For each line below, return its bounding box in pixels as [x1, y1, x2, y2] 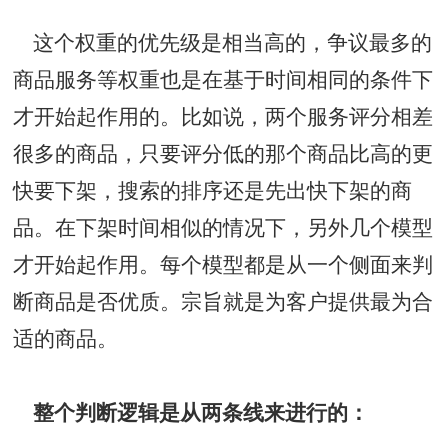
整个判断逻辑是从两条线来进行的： [13, 401, 370, 424]
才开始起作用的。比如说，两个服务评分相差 [13, 105, 434, 128]
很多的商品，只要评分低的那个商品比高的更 [13, 142, 434, 165]
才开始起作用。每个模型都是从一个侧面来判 [13, 253, 434, 276]
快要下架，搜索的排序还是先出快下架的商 [13, 179, 413, 202]
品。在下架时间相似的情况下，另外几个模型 [13, 216, 434, 239]
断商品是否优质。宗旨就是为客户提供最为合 [13, 290, 434, 313]
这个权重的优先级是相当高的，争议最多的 [13, 31, 433, 54]
